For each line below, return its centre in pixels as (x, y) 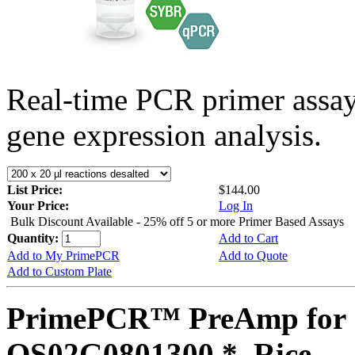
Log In (236, 205)
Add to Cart (248, 238)
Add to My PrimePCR (63, 255)
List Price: (36, 189)
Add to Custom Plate (59, 271)
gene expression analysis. (164, 135)
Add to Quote (253, 255)
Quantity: (34, 238)
